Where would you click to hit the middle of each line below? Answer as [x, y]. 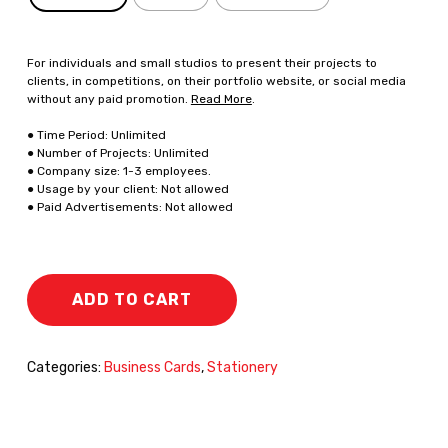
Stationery [242, 368]
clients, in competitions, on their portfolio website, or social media [216, 81]
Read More [221, 99]
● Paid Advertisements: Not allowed [129, 207]
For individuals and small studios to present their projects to [201, 63]
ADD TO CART [131, 300]
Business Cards [152, 368]
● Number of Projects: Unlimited [117, 153]
